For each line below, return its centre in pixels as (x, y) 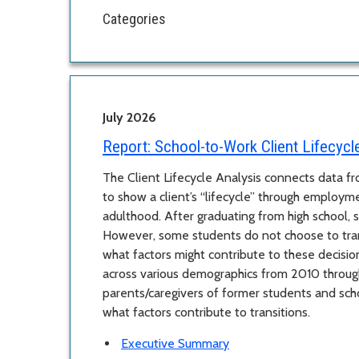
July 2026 (129, 118)
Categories (134, 19)
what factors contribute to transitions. (206, 313)
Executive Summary (175, 343)
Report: (127, 147)
